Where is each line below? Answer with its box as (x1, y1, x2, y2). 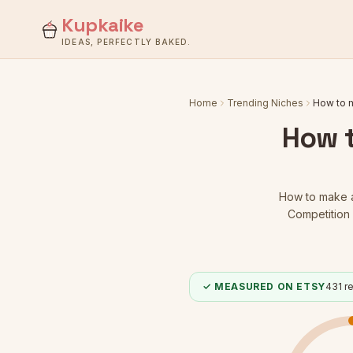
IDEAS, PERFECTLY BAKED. (61, 37, 191, 46)
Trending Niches (227, 97, 303, 109)
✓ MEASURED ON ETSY (203, 281, 325, 292)
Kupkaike (61, 13, 144, 37)
